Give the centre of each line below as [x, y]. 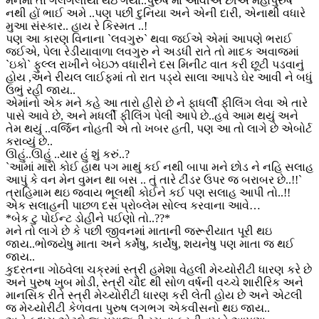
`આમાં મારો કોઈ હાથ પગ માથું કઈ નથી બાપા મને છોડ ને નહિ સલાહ [159, 167]
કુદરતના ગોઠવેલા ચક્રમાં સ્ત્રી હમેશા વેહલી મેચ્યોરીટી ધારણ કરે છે [159, 269]
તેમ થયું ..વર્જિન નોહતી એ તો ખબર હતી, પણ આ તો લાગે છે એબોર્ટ [159, 128]
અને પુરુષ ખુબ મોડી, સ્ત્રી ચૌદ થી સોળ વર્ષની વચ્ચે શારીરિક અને [155, 282]
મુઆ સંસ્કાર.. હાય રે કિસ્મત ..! [77, 26]
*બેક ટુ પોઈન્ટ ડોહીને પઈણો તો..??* [88, 218]
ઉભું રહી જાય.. [41, 90]
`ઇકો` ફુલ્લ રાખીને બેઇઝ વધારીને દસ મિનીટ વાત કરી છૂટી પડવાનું [155, 64]
